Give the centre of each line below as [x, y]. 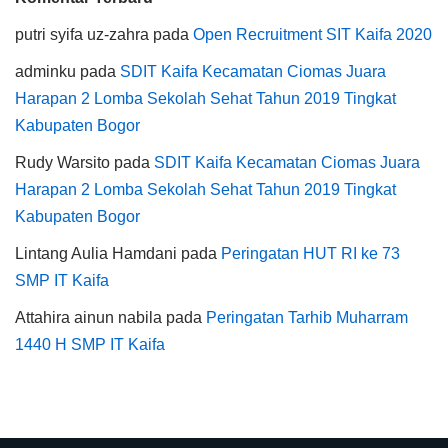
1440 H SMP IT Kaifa [90, 344]
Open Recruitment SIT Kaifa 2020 [312, 34]
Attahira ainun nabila [88, 317]
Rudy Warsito [62, 162]
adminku [45, 71]
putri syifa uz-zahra [82, 34]
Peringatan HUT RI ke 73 [310, 253]
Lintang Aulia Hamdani [96, 253]
